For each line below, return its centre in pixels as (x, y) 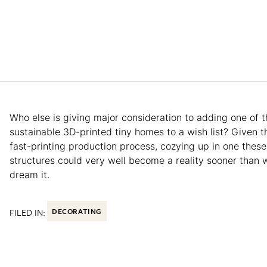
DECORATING (77, 211)
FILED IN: (27, 212)
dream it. (30, 175)
